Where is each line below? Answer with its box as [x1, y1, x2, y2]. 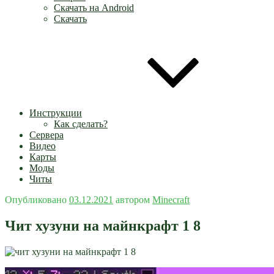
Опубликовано [5, 194, 67, 205]
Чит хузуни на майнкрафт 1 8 [5, 217, 201, 234]
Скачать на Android [54, 2, 134, 13]
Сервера [29, 130, 64, 140]
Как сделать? [54, 119, 108, 129]
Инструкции [29, 108, 82, 118]
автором [113, 194, 152, 205]
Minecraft [152, 194, 190, 205]
